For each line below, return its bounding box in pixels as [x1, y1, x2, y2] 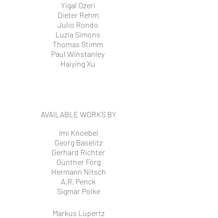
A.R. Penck [61, 177, 96, 186]
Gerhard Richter [52, 147, 105, 157]
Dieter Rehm [57, 10, 99, 19]
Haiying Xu [60, 59, 95, 68]
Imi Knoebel [58, 128, 98, 137]
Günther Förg [56, 157, 101, 166]
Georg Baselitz [54, 138, 103, 147]
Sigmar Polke [56, 186, 100, 196]
